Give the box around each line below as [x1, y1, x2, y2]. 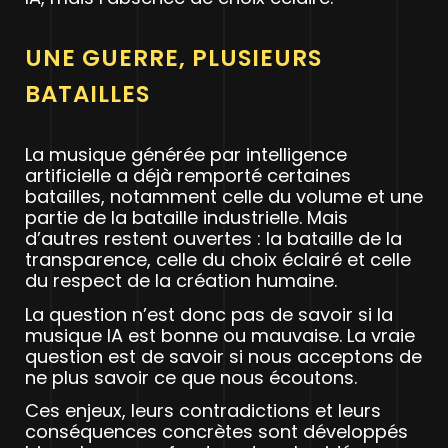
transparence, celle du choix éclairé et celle [25, 247, 411, 273]
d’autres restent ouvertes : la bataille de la [25, 226, 402, 252]
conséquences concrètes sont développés [25, 418, 408, 444]
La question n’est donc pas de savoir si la [25, 301, 393, 327]
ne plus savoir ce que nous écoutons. [25, 364, 357, 390]
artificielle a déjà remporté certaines [25, 163, 351, 189]
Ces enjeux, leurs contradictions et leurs [25, 397, 381, 423]
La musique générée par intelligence [25, 142, 347, 168]
